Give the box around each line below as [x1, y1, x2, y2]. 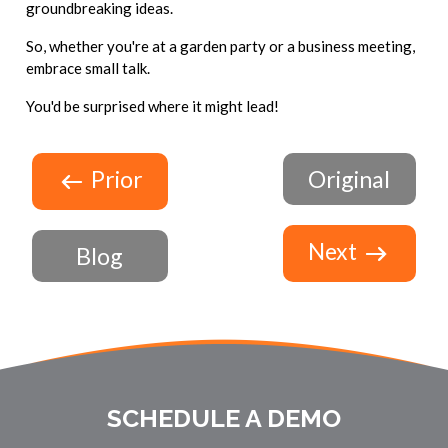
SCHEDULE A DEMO [107, 403, 341, 434]
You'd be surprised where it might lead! [26, 96, 280, 115]
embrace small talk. [26, 58, 151, 77]
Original [308, 164, 391, 193]
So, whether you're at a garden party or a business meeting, [26, 36, 416, 55]
